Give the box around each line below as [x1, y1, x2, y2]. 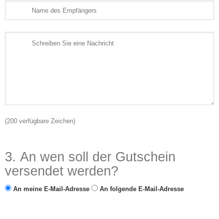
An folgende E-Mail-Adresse [100, 185, 184, 193]
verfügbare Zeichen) [17, 117, 75, 125]
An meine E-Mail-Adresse [13, 185, 89, 193]
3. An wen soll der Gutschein [5, 150, 175, 164]
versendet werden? [5, 164, 118, 178]
